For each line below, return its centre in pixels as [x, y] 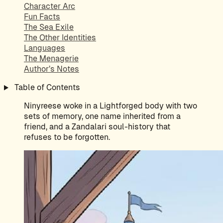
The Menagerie [51, 59]
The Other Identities [60, 38]
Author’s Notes [52, 69]
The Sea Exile [49, 27]
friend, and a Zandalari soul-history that [97, 127]
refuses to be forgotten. [67, 137]
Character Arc [50, 6]
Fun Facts [42, 17]
